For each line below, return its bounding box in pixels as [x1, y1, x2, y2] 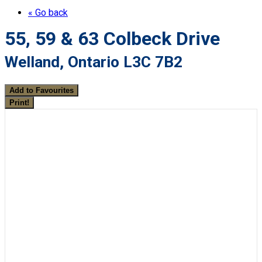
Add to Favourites [9, 86, 74, 95]
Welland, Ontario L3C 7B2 [5, 52, 182, 71]
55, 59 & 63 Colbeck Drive [5, 27, 220, 50]
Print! [9, 98, 29, 108]
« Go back [28, 6, 68, 18]
